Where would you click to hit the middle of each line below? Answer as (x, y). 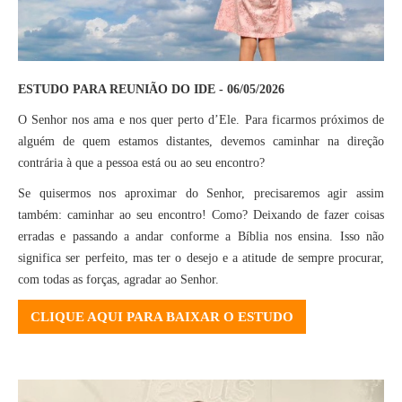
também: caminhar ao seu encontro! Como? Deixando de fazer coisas (201, 214)
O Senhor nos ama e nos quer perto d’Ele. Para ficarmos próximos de (201, 119)
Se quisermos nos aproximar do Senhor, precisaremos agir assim (201, 193)
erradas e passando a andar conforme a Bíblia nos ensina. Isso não (201, 236)
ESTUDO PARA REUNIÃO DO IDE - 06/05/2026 (151, 89)
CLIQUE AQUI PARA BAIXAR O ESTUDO (162, 316)
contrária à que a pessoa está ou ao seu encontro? (141, 162)
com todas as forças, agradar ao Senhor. (118, 279)
